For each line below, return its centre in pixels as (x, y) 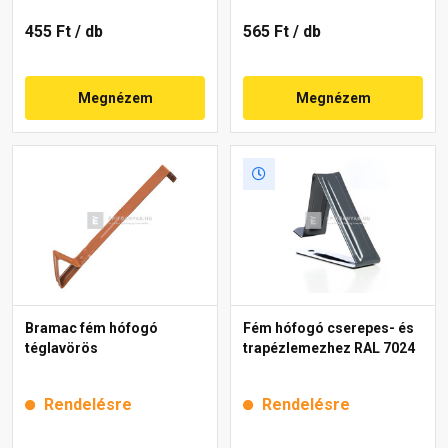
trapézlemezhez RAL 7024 (329, 347)
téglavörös (61, 347)
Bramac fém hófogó (91, 327)
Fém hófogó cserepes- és (328, 327)
